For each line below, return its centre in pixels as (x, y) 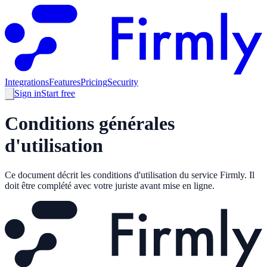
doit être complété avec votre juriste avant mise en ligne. (110, 185)
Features (65, 82)
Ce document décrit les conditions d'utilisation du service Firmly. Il (130, 175)
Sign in (28, 93)
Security (123, 82)
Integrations (27, 82)
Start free (58, 93)
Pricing (94, 82)
